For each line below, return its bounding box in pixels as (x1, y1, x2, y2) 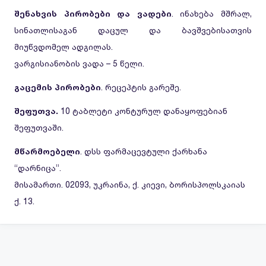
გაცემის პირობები (14, 82, 101, 92)
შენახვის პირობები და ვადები (14, 8, 172, 18)
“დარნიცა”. (14, 163, 61, 173)
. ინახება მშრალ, (171, 8, 252, 18)
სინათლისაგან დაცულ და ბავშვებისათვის (14, 25, 252, 35)
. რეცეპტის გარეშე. (101, 82, 181, 92)
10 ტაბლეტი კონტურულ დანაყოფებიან (58, 106, 227, 116)
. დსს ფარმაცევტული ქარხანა (80, 146, 207, 156)
